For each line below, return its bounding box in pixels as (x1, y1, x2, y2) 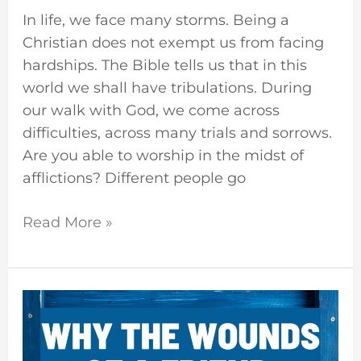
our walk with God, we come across (22, 102, 280, 120)
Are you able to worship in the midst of (22, 147, 304, 165)
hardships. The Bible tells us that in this (22, 56, 307, 75)
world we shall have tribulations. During (22, 79, 312, 98)
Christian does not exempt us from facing (22, 34, 324, 52)
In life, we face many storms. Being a (22, 11, 289, 30)
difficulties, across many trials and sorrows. (22, 124, 332, 143)
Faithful (21, 291, 77, 309)
